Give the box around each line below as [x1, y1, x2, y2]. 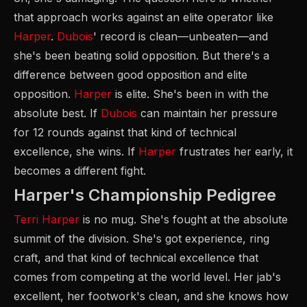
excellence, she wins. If [14, 145, 138, 158]
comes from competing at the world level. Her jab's [14, 270, 281, 284]
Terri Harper [14, 212, 79, 226]
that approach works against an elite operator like [14, 10, 273, 24]
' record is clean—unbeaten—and [93, 29, 268, 43]
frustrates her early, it [176, 145, 293, 158]
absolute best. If [14, 106, 101, 120]
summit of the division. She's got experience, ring [14, 232, 269, 245]
